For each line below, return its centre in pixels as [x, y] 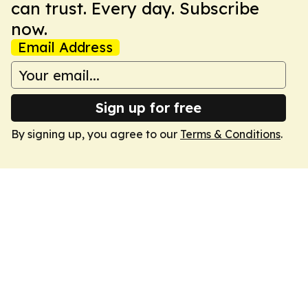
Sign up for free [148, 108]
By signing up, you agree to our [96, 134]
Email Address [65, 47]
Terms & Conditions [230, 134]
